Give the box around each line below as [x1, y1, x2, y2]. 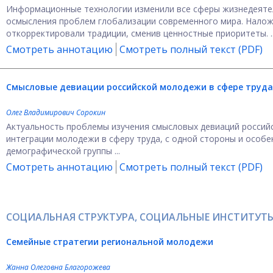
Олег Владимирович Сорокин [6, 107, 105, 118]
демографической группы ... [6, 145, 120, 157]
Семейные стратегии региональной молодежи [6, 236, 213, 247]
